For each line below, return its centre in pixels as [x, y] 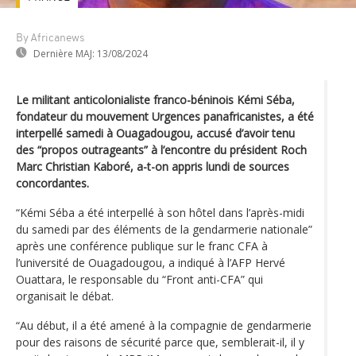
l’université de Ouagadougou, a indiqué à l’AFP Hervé [151, 262]
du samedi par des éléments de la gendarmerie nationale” [164, 229]
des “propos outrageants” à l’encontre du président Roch [161, 149]
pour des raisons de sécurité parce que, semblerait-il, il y [160, 342]
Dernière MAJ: [64, 53]
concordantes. [52, 183]
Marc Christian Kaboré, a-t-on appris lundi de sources [153, 166]
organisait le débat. [65, 296]
